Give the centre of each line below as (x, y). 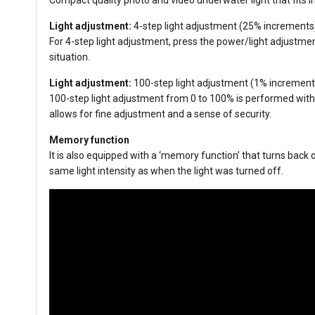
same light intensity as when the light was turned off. (166, 171)
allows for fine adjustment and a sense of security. (160, 114)
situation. (70, 57)
